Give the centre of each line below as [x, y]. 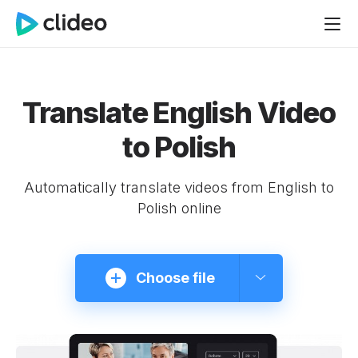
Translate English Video [179, 113]
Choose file [175, 278]
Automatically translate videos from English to [179, 187]
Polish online [179, 208]
